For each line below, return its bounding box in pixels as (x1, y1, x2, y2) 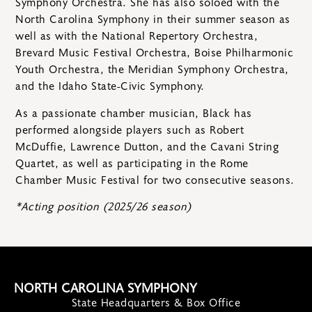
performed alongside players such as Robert (15, 121, 244, 139)
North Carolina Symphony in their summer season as (15, 11, 290, 29)
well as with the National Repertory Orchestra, (15, 28, 258, 45)
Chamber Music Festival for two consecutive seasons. (15, 171, 295, 189)
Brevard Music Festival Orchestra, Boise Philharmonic (15, 45, 293, 62)
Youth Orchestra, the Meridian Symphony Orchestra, (15, 61, 289, 79)
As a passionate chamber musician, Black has (15, 104, 252, 122)
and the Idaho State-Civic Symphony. (15, 78, 205, 95)
